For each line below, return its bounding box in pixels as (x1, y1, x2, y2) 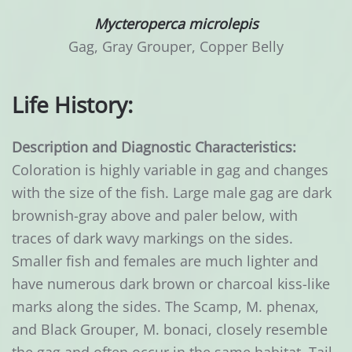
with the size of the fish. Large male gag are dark (12, 183, 332, 203)
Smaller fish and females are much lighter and (12, 251, 318, 271)
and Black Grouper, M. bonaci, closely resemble (12, 320, 328, 339)
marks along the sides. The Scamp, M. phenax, (12, 297, 319, 317)
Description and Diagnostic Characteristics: (12, 137, 296, 157)
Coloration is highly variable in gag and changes (12, 160, 328, 180)
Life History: (12, 90, 133, 120)
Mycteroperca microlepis (93, 14, 258, 34)
